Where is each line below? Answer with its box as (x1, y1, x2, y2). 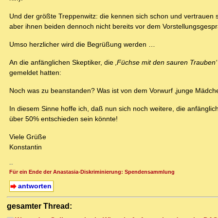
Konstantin (9, 143, 42, 151)
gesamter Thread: (7, 201, 72, 211)
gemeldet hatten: (9, 69, 61, 77)
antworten (18, 182, 52, 190)
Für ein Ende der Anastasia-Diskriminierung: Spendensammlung (9, 169, 175, 175)
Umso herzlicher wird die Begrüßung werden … (9, 40, 155, 49)
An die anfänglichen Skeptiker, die (9, 58, 115, 67)
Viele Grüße (9, 133, 46, 141)
